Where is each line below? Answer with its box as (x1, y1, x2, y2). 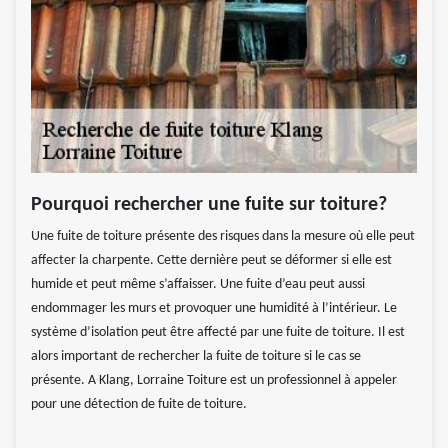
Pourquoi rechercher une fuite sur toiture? (31, 194, 387, 215)
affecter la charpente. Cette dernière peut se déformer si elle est (31, 252, 392, 268)
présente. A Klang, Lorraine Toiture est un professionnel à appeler (31, 372, 397, 388)
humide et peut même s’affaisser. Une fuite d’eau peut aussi (31, 276, 365, 292)
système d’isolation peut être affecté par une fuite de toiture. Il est (31, 324, 405, 340)
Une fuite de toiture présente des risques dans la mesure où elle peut (31, 228, 415, 244)
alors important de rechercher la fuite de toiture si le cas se (31, 348, 361, 364)
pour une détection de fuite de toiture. (31, 396, 247, 412)
